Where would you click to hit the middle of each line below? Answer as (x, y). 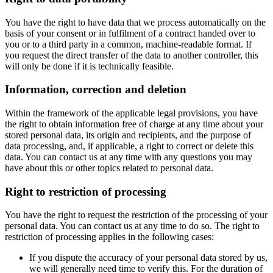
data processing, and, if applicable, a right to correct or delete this (129, 146)
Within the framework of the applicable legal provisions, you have (131, 113)
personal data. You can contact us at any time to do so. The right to (132, 226)
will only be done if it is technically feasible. (89, 66)
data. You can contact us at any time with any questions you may (129, 157)
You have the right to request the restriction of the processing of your (136, 215)
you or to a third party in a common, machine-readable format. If (128, 44)
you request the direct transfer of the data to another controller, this (132, 55)
